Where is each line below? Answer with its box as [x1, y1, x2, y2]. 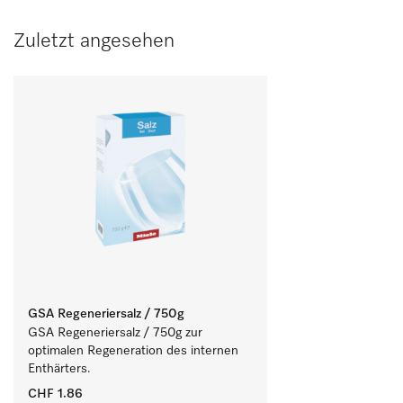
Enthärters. [28, 363, 91, 375]
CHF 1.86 [28, 388, 83, 400]
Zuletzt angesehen [13, 31, 175, 51]
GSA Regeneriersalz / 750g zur [28, 327, 202, 339]
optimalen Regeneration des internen [28, 345, 238, 357]
